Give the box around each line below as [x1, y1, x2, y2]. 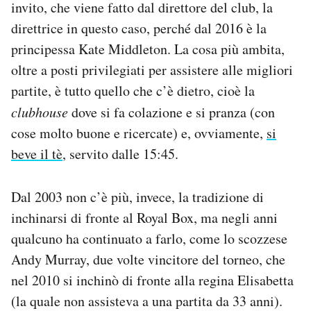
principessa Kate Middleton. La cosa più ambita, [11, 39, 285, 58]
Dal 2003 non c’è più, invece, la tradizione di [11, 187, 264, 206]
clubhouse [11, 102, 68, 121]
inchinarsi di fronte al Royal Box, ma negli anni [11, 208, 278, 227]
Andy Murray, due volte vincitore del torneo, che [11, 249, 285, 269]
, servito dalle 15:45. [62, 144, 178, 163]
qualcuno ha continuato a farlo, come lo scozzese [11, 228, 287, 248]
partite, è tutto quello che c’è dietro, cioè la [11, 81, 255, 100]
